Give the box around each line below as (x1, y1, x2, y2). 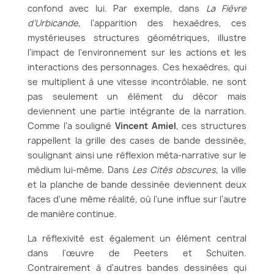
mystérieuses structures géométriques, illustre (28, 32, 246, 43)
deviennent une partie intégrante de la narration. (28, 105, 246, 117)
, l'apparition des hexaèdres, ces (78, 17, 246, 29)
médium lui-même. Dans (28, 164, 132, 176)
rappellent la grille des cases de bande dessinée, (28, 135, 246, 146)
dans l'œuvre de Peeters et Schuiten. (28, 247, 246, 259)
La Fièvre (206, 2, 247, 14)
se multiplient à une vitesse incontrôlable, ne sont (28, 76, 246, 87)
